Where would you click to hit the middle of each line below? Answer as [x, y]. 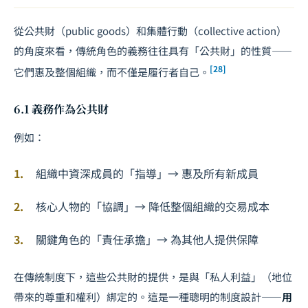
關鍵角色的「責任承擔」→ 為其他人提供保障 [147, 239]
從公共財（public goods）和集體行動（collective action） [150, 30]
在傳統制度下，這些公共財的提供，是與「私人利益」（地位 [153, 276]
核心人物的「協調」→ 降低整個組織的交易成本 [153, 206]
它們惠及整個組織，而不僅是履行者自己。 [112, 71]
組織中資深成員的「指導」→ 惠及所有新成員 [147, 173]
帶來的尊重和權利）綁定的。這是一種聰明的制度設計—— [148, 296]
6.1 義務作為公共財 [61, 109]
